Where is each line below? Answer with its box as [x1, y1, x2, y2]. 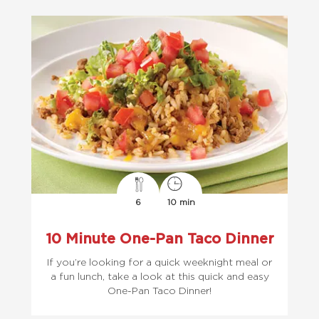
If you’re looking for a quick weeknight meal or [47, 256, 272, 268]
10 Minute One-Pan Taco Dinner [45, 230, 274, 246]
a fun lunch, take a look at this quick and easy [50, 270, 269, 282]
